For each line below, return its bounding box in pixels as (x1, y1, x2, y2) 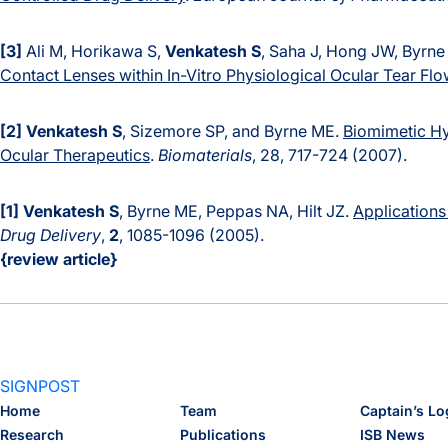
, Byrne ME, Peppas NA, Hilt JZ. (119, 201, 353, 222)
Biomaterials (158, 145, 252, 166)
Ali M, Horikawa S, (22, 41, 165, 62)
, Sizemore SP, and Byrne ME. (122, 121, 343, 142)
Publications (180, 426, 267, 444)
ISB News (360, 426, 426, 444)
